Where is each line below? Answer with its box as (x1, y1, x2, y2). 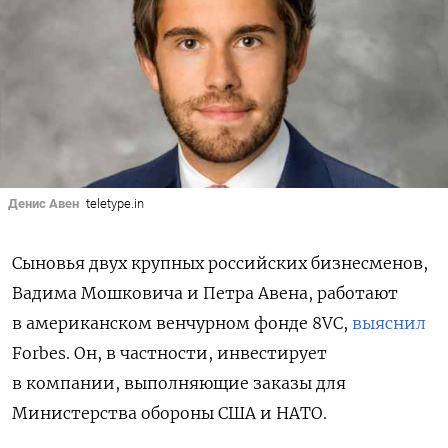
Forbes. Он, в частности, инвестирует (12, 343, 327, 364)
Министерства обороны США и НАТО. (12, 403, 327, 424)
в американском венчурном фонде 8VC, (12, 313, 352, 334)
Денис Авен (8, 195, 79, 211)
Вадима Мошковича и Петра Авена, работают (12, 283, 398, 304)
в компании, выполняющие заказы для (12, 373, 346, 394)
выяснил (352, 313, 426, 334)
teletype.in (85, 195, 144, 211)
